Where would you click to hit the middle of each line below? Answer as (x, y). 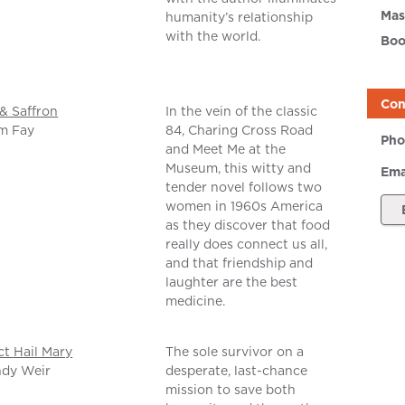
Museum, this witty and (239, 169)
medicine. (196, 301)
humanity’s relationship (240, 18)
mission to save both (231, 390)
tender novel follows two (244, 188)
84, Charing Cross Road (240, 131)
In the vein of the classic (242, 112)
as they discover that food (248, 226)
